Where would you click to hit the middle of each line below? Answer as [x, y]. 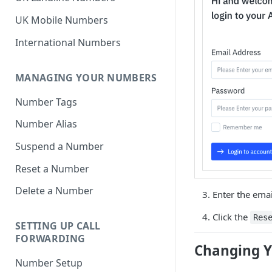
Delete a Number [54, 191]
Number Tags [46, 102]
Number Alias [46, 124]
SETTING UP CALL [58, 226]
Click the [231, 217]
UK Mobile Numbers [62, 20]
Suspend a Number [59, 147]
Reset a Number [52, 168]
